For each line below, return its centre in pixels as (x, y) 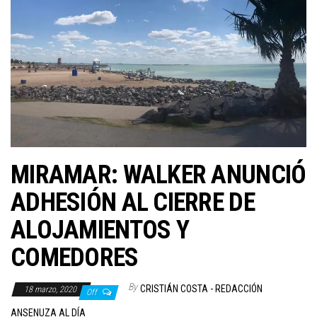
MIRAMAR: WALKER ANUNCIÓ (158, 175)
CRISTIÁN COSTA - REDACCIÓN (201, 289)
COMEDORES (75, 258)
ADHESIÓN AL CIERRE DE (133, 202)
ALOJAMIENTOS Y (100, 230)
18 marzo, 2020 (51, 289)
